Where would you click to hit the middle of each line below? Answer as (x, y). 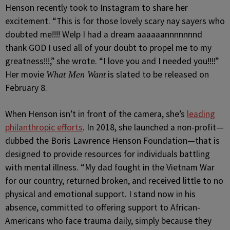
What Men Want (76, 74)
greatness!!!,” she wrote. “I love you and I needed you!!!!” (112, 61)
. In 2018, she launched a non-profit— (153, 127)
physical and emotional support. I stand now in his (100, 194)
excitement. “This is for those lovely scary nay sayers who (115, 21)
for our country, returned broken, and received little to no (114, 181)
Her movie (26, 74)
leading (201, 114)
